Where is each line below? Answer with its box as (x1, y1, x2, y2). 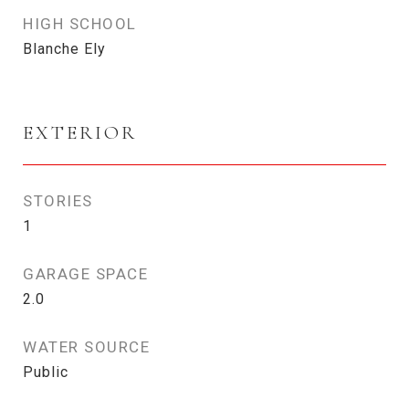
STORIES (23, 192, 93, 210)
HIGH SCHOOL (23, 15, 137, 33)
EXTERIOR (23, 121, 137, 144)
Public (23, 363, 68, 381)
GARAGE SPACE (23, 265, 148, 283)
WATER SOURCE (23, 338, 150, 356)
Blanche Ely (23, 40, 106, 58)
